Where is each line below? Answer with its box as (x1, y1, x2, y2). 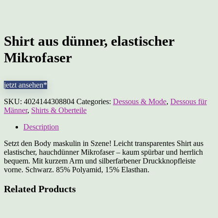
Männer (4, 106, 27, 114)
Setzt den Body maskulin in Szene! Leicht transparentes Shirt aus (4, 139, 203, 147)
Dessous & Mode (113, 97, 166, 106)
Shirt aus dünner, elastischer (4, 33, 174, 49)
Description (23, 123, 59, 131)
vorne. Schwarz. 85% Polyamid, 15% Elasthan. (4, 165, 149, 174)
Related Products (4, 183, 76, 194)
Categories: (76, 97, 113, 106)
